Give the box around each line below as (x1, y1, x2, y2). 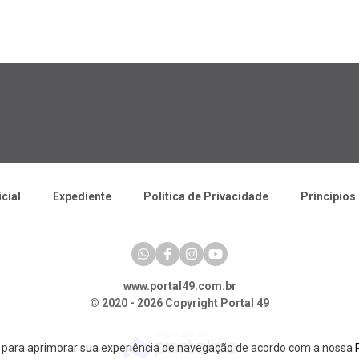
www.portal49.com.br (123, 280, 236, 293)
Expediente (53, 190, 111, 204)
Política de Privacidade (143, 190, 268, 204)
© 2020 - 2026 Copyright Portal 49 (90, 296, 269, 310)
